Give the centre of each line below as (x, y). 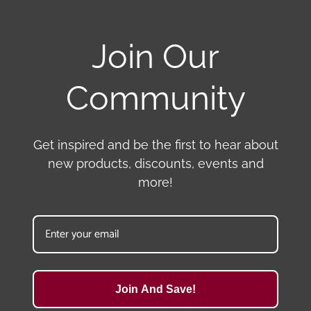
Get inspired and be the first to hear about (155, 145)
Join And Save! (155, 289)
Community (155, 98)
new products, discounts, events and (155, 164)
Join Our (155, 57)
